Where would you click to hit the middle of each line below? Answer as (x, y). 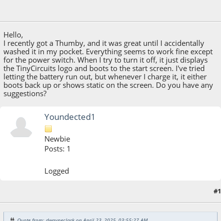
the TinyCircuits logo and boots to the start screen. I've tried (104, 68)
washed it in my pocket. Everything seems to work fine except (108, 52)
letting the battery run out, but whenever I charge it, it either (105, 77)
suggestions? (25, 93)
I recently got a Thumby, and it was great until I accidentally (104, 43)
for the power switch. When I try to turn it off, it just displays (106, 60)
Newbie (57, 138)
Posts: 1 (58, 149)
